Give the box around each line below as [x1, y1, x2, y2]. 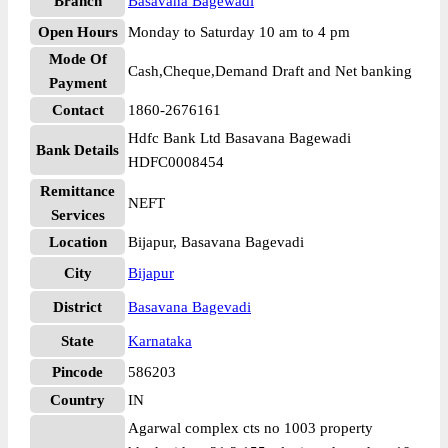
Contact [51, 102, 104, 118]
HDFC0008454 [128, 154, 224, 170]
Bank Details [36, 142, 119, 158]
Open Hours [37, 24, 118, 40]
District [53, 299, 102, 315]
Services [50, 207, 105, 223]
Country [50, 392, 105, 408]
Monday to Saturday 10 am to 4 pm [128, 24, 350, 40]
